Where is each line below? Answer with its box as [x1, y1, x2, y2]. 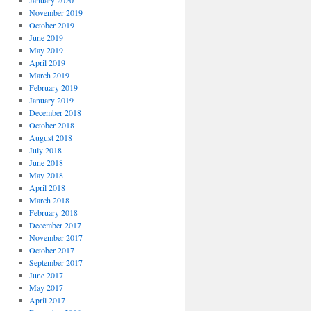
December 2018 [28, 107, 81, 119]
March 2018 [28, 194, 69, 206]
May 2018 [28, 169, 63, 181]
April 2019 [28, 57, 65, 69]
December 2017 [28, 219, 81, 231]
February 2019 [28, 82, 78, 94]
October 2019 [28, 19, 74, 31]
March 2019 [28, 69, 69, 81]
